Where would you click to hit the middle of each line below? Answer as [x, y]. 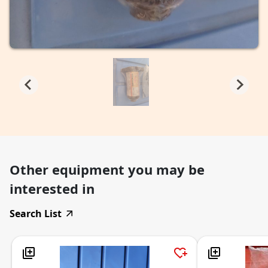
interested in [52, 188]
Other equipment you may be [107, 169]
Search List [36, 213]
